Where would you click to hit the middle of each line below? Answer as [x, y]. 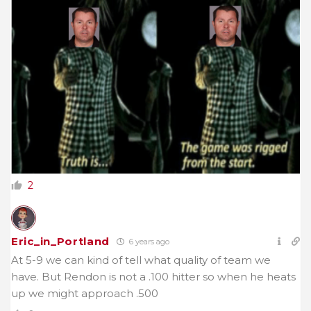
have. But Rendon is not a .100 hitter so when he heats [153, 277]
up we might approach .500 [85, 294]
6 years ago [149, 242]
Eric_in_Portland [61, 242]
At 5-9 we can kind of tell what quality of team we [141, 260]
